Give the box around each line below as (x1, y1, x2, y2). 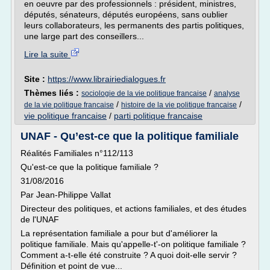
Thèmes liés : (24, 88, 81, 98)
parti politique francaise (114, 111, 202, 121)
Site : (24, 74, 48, 84)
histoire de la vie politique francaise (121, 101, 237, 109)
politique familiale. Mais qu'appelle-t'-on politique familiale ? (20, 239, 246, 249)
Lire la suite (24, 49, 71, 59)
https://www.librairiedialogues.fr (48, 74, 166, 84)
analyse (214, 89, 240, 98)
